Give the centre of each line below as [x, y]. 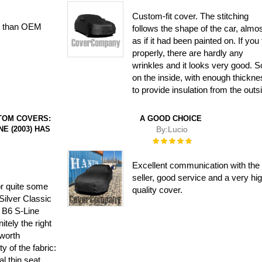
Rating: [163, 140]
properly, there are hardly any [188, 53]
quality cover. [158, 190]
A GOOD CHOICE [170, 119]
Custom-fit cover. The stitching [191, 16]
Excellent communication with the [196, 165]
